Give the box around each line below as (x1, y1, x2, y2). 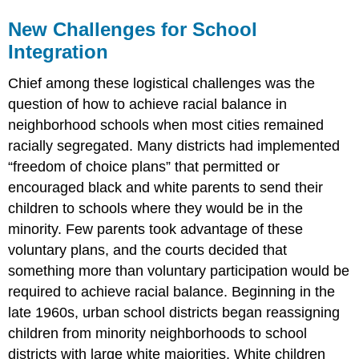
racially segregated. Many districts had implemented (8, 138, 341, 155)
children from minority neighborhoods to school (8, 325, 308, 342)
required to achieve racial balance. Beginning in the (8, 284, 336, 301)
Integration (8, 40, 109, 63)
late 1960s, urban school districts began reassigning (8, 305, 341, 321)
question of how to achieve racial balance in (8, 96, 288, 113)
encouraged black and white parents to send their (8, 179, 324, 196)
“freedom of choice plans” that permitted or (8, 159, 280, 175)
